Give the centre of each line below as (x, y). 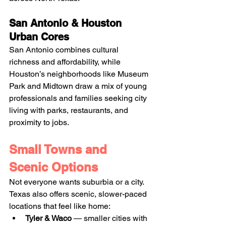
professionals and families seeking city (79, 98)
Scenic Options (53, 167)
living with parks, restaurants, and (70, 110)
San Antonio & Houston (67, 23)
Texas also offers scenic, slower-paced (79, 194)
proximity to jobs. (40, 122)
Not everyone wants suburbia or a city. (77, 182)
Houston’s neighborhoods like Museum (80, 74)
